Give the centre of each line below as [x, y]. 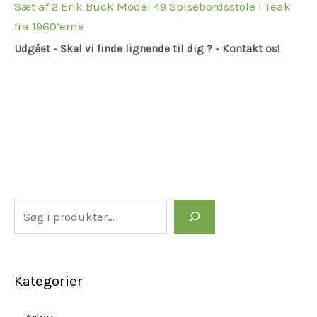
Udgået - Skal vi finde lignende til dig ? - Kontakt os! [147, 48]
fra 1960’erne [49, 27]
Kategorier [48, 281]
